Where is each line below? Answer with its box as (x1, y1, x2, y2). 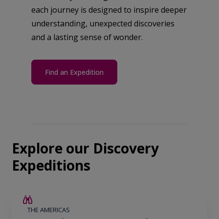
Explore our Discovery (12, 139, 159, 157)
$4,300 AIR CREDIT (149, 196, 203, 205)
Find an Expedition (45, 67, 104, 77)
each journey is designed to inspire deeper (31, 4, 187, 15)
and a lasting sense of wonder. (31, 32, 143, 43)
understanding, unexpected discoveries (31, 18, 175, 29)
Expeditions (12, 156, 90, 175)
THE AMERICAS (27, 205, 70, 214)
